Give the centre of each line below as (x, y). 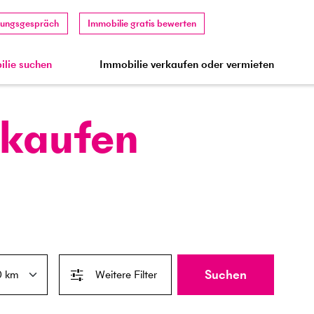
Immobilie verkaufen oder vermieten (187, 64)
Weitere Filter (127, 274)
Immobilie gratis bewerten (142, 23)
